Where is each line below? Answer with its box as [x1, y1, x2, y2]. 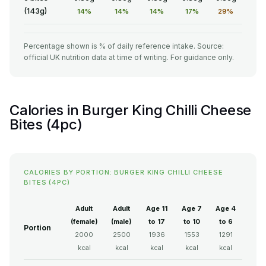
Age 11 [146, 204, 167, 213]
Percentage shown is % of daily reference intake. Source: [24, 42, 224, 51]
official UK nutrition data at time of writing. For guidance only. [24, 53, 234, 62]
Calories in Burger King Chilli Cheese [9, 102, 252, 119]
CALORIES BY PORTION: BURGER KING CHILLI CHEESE [24, 168, 223, 177]
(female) [70, 217, 98, 226]
